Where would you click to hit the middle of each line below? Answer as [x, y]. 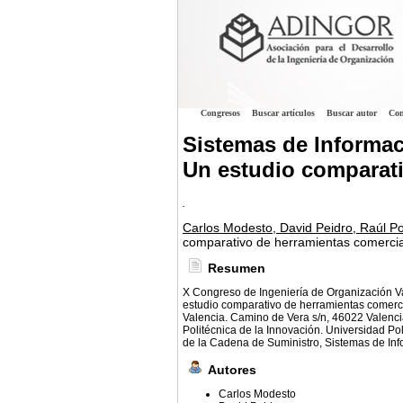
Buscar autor [352, 113]
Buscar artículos [283, 113]
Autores [232, 370]
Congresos [220, 113]
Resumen [237, 269]
